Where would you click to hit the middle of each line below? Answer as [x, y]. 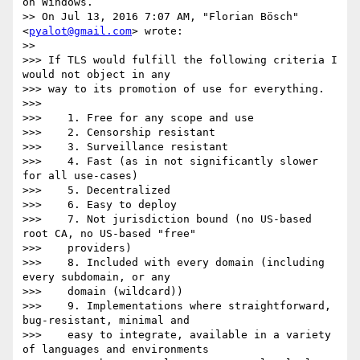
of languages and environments [116, 350]
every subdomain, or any [96, 277]
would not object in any [96, 75]
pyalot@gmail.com [80, 31]
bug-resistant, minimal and [106, 321]
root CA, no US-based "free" [109, 234]
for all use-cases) [80, 176]
